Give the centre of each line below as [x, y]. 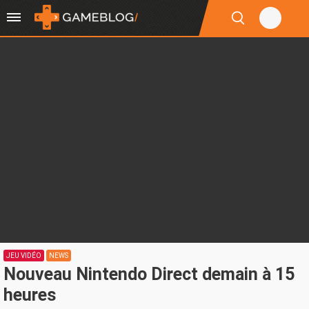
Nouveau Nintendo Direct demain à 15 [149, 274]
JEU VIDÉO [24, 256]
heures [30, 295]
